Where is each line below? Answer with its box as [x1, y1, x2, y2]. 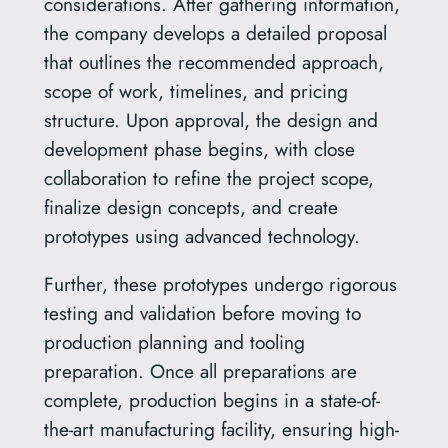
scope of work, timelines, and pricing [43, 77, 348, 106]
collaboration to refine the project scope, [43, 164, 374, 193]
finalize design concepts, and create [43, 193, 338, 222]
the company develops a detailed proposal [43, 19, 387, 48]
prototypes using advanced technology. [43, 222, 360, 251]
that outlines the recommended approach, [43, 48, 384, 77]
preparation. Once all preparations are [43, 357, 357, 386]
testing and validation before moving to [43, 299, 361, 328]
